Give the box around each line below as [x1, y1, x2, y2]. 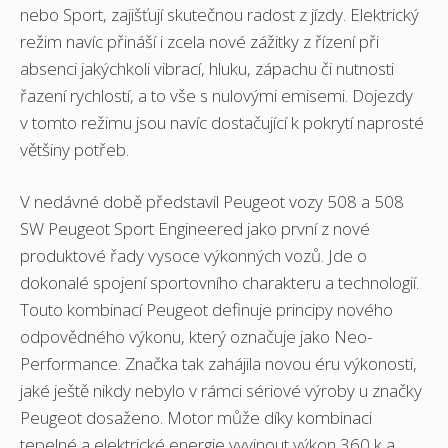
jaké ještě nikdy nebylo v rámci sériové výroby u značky [20, 379, 422, 403]
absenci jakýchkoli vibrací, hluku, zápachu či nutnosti [20, 56, 394, 80]
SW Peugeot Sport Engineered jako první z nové [20, 217, 370, 241]
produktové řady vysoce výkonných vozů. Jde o [20, 244, 367, 268]
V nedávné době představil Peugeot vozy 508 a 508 [20, 190, 404, 214]
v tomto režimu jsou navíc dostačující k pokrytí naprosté [20, 110, 424, 134]
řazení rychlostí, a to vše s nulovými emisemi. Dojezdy [20, 83, 413, 107]
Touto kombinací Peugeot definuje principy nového [20, 298, 393, 322]
